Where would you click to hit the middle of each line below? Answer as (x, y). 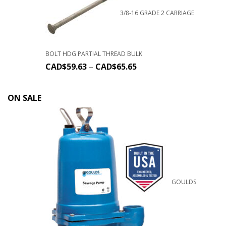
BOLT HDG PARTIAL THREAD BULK (94, 53)
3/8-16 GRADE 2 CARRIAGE (157, 13)
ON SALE (24, 98)
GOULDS (184, 182)
